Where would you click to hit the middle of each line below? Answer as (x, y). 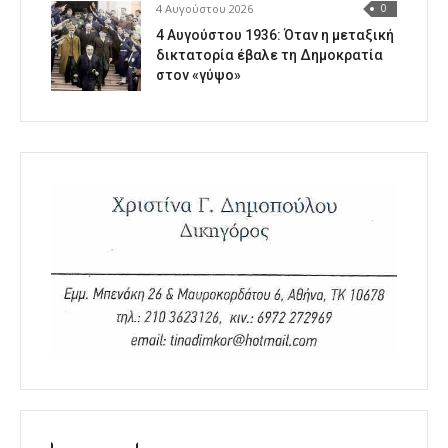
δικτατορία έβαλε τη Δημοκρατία (269, 54)
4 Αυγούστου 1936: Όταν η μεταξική (275, 34)
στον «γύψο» (198, 74)
